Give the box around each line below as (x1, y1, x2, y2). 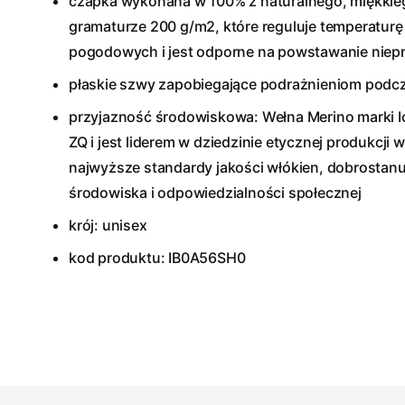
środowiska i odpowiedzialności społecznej (69, 184, 362, 202)
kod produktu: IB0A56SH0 (69, 249, 246, 267)
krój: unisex (69, 216, 147, 234)
